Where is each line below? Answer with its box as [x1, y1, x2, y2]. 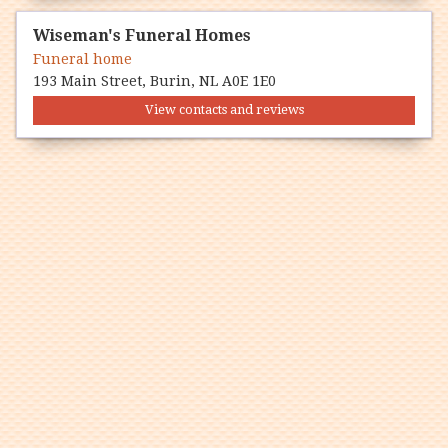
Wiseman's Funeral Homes [33, 25, 251, 45]
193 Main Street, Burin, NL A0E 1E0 [33, 72, 276, 89]
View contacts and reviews [144, 102, 304, 118]
